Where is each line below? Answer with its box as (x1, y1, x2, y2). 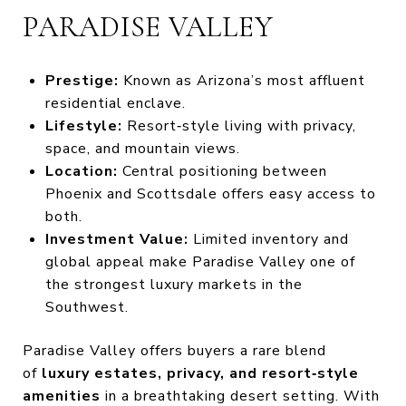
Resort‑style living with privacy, (121, 115, 356, 136)
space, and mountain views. (44, 138, 240, 159)
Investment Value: (44, 228, 188, 249)
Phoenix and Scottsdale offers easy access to (44, 183, 376, 204)
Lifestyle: (44, 115, 122, 136)
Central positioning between (117, 160, 327, 181)
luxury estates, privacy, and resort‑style (42, 363, 359, 384)
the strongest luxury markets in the (44, 274, 303, 295)
